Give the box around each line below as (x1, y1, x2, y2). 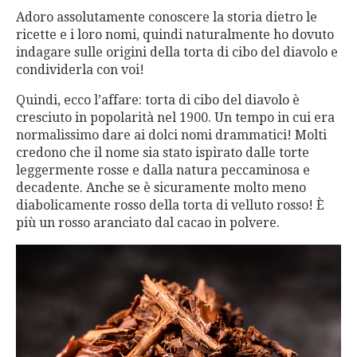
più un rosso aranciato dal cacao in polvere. (16, 215, 280, 231)
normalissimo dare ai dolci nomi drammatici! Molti (16, 127, 327, 143)
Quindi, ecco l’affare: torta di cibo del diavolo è (16, 92, 300, 108)
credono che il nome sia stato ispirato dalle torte (16, 145, 309, 161)
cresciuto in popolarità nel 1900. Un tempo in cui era (16, 110, 335, 126)
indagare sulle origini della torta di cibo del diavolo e (16, 45, 338, 61)
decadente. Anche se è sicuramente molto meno (16, 180, 306, 196)
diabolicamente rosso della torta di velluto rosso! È (16, 198, 324, 214)
